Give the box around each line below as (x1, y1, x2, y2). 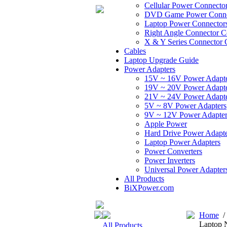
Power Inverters (144, 156, 195, 165)
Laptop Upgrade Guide (124, 56, 199, 64)
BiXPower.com (124, 183, 174, 192)
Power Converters (144, 147, 202, 156)
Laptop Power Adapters (144, 138, 220, 146)
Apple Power (144, 120, 187, 128)
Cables (124, 47, 146, 55)
